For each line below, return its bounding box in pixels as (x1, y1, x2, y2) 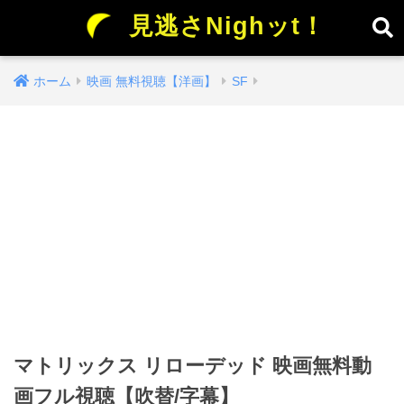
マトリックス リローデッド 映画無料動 (14, 353, 372, 377)
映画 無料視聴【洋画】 (87, 74, 216, 88)
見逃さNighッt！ (120, 13, 326, 41)
